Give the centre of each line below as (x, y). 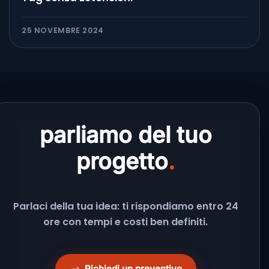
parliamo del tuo (125, 134)
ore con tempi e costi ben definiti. (125, 222)
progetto (122, 161)
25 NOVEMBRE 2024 (63, 30)
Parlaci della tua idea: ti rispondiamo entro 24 (125, 206)
